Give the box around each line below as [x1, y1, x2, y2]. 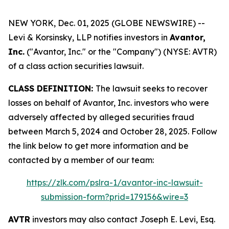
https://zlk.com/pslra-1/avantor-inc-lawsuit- [26, 177, 203, 188]
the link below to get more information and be [8, 141, 189, 151]
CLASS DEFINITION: [8, 83, 96, 94]
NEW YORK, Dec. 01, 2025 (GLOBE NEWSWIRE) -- [8, 18, 205, 28]
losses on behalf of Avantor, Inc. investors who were [8, 98, 209, 108]
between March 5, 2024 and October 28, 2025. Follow [8, 126, 217, 136]
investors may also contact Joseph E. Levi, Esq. [30, 214, 215, 224]
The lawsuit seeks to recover [96, 83, 208, 94]
